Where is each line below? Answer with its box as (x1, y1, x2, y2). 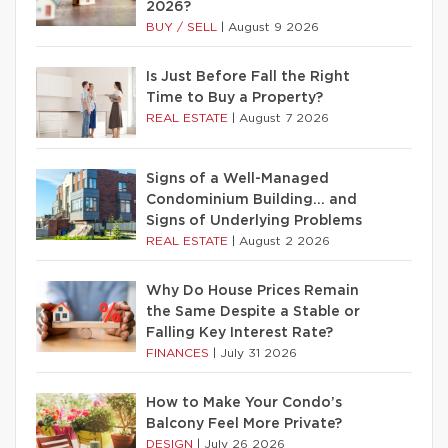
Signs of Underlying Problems (146, 213, 362, 228)
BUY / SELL (146, 20, 221, 33)
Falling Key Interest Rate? (146, 325, 333, 340)
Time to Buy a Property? (146, 90, 323, 105)
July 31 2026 (220, 346, 297, 359)
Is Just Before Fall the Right (146, 69, 350, 84)
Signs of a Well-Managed (146, 171, 329, 186)
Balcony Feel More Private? (146, 416, 342, 431)
